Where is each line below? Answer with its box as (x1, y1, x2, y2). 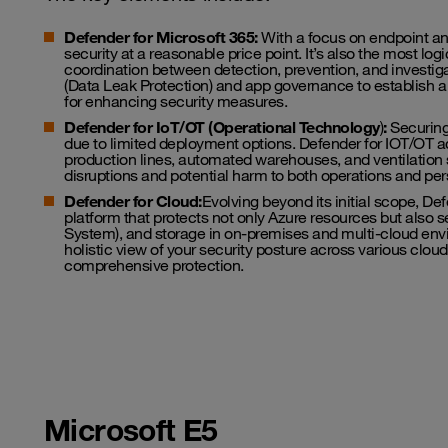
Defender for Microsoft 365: (64, 27, 258, 48)
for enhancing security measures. (64, 91, 287, 112)
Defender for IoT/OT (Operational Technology (64, 117, 380, 138)
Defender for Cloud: (64, 191, 202, 212)
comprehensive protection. (64, 255, 244, 276)
